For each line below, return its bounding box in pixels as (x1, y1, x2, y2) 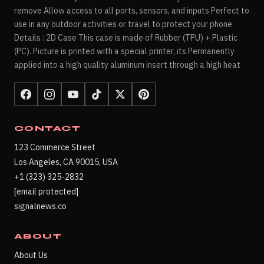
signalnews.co (14, 201, 67, 212)
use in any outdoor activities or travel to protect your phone (14, 19, 232, 30)
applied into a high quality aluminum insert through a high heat (14, 60, 240, 71)
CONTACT (14, 124, 81, 133)
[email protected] (14, 186, 78, 197)
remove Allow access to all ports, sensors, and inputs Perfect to (14, 5, 249, 16)
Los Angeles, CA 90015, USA (14, 157, 118, 168)
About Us (14, 250, 48, 261)
